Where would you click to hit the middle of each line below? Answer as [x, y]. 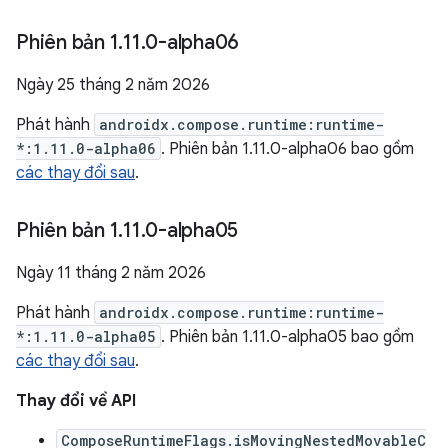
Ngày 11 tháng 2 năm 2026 [111, 273]
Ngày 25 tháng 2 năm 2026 [113, 85]
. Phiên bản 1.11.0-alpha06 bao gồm [287, 149]
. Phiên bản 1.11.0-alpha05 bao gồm [287, 337]
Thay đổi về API [76, 401]
